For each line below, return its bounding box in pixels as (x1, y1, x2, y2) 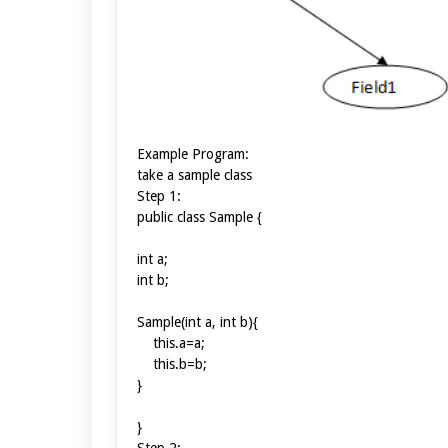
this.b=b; (137, 355, 207, 372)
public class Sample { (137, 208, 262, 225)
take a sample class (137, 166, 252, 183)
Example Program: (137, 145, 249, 162)
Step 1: (137, 187, 181, 204)
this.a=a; (137, 334, 205, 351)
